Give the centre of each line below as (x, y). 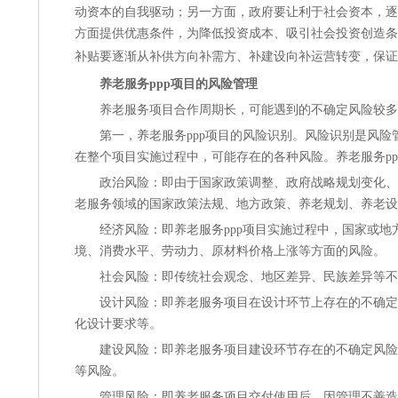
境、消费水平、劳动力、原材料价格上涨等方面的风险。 (230, 251)
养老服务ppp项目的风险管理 (179, 84)
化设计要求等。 (118, 324)
